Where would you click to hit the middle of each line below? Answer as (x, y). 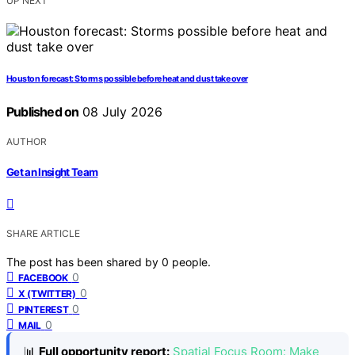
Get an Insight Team (52, 172)
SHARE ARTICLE (43, 233)
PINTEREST (44, 309)
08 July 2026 (121, 112)
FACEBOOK (43, 277)
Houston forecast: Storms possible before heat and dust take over (127, 79)
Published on (43, 112)
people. (191, 261)
